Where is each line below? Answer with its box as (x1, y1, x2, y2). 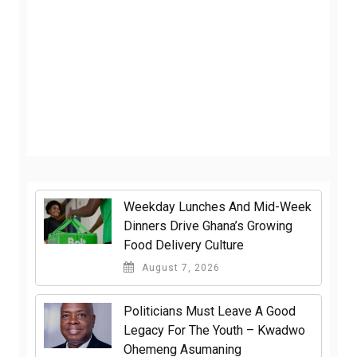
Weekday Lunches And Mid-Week (124, 199, 312, 215)
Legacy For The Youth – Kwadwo (124, 323, 305, 339)
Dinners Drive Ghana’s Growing (124, 218, 292, 234)
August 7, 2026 (139, 262, 220, 274)
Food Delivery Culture (124, 237, 244, 253)
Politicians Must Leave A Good (124, 304, 296, 320)
